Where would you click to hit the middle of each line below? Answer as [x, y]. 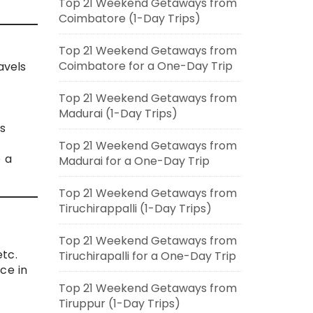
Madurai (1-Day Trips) [118, 114]
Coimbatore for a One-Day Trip [145, 66]
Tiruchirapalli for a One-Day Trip [147, 256]
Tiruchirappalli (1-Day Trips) [135, 209]
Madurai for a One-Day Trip [134, 161]
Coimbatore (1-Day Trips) [129, 19]
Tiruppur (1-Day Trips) [119, 304]
